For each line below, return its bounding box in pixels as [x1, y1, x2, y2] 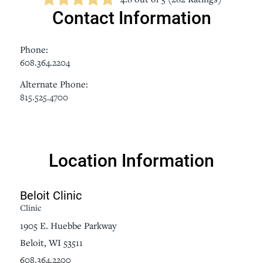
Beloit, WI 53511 [19, 236, 83, 248]
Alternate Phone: [19, 78, 88, 90]
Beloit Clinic [19, 187, 82, 203]
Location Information [49, 149, 214, 172]
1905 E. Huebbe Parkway [19, 219, 117, 231]
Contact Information [52, 6, 211, 29]
